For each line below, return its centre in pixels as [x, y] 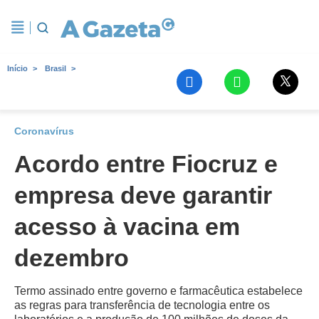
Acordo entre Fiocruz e [146, 164]
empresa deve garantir [143, 195]
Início [17, 68]
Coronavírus [44, 131]
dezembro [72, 258]
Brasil [56, 68]
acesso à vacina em [127, 226]
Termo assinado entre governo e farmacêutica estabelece [158, 291]
